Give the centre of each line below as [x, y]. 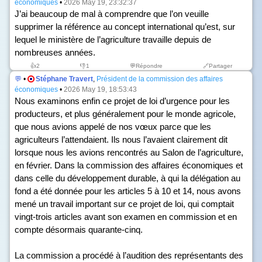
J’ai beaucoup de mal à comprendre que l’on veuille [112, 14]
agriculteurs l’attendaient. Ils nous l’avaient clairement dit [121, 139]
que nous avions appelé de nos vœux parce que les [113, 127]
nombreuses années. [55, 52]
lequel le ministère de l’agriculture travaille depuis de [113, 39]
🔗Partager [217, 66]
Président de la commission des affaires [160, 79]
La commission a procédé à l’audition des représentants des [129, 255]
